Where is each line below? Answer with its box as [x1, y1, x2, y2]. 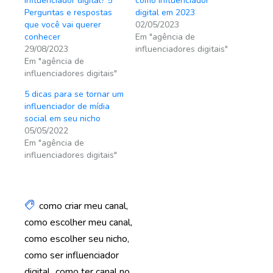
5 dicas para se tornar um [24, 88, 124, 100]
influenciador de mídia [24, 101, 110, 112]
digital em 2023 [135, 7, 195, 18]
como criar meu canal [39, 199, 126, 213]
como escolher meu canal [24, 216, 130, 229]
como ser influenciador [24, 249, 119, 262]
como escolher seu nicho [24, 232, 127, 246]
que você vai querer [24, 19, 101, 30]
